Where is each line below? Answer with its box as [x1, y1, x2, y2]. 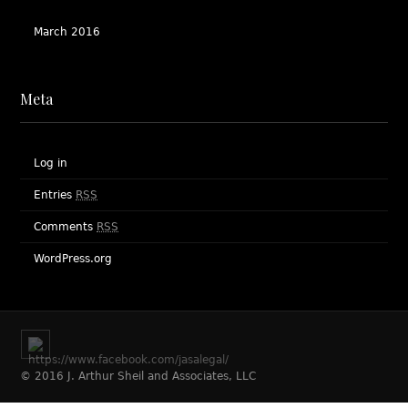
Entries [34, 189, 76, 201]
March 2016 [34, 25, 101, 38]
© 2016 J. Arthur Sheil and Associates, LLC [20, 370, 257, 382]
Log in [34, 157, 68, 169]
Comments [34, 220, 97, 233]
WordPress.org [34, 252, 113, 265]
